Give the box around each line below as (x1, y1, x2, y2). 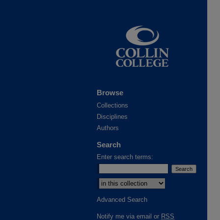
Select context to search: (97, 176, 168, 183)
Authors (97, 124, 119, 132)
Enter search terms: (97, 153, 153, 161)
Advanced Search (97, 196, 147, 203)
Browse (97, 88, 123, 97)
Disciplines (97, 113, 128, 120)
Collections (97, 102, 128, 109)
